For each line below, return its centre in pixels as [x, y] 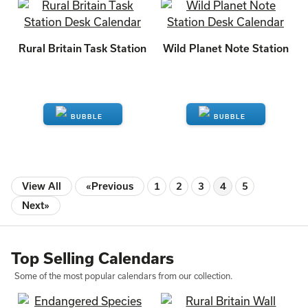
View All [42, 186]
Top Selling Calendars [92, 258]
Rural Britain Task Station [82, 48]
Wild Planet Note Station [225, 48]
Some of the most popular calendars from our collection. [123, 276]
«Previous [110, 186]
